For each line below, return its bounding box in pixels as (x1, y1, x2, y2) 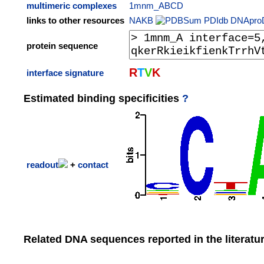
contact (78, 160, 108, 170)
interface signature (27, 68, 104, 78)
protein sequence (27, 41, 98, 51)
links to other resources (27, 15, 124, 25)
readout (27, 160, 58, 170)
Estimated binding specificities (24, 93, 182, 104)
